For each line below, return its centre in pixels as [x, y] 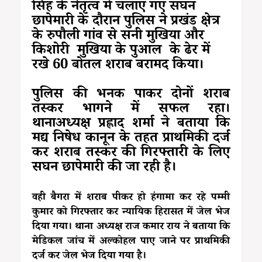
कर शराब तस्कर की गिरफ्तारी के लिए [131, 154]
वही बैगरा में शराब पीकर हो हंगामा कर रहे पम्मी [131, 199]
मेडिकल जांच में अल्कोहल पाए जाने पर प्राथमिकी [131, 242]
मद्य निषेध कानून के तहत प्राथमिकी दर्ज [131, 140]
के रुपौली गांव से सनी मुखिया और [118, 37]
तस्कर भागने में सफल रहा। [131, 111]
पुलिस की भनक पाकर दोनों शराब [131, 96]
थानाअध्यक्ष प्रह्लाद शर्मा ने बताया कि [131, 125]
